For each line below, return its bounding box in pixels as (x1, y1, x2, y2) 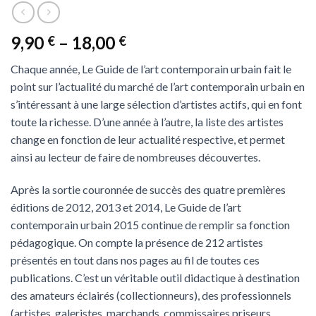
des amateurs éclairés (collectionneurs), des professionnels (11, 288, 291, 303)
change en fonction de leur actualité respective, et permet (11, 133, 285, 147)
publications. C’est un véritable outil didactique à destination (11, 271, 300, 285)
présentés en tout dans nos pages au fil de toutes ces (11, 253, 260, 267)
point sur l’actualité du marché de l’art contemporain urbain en (11, 80, 305, 94)
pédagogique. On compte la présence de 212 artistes (11, 236, 263, 250)
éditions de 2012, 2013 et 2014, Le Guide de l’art (11, 200, 241, 214)
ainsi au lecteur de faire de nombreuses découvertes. (11, 150, 260, 164)
